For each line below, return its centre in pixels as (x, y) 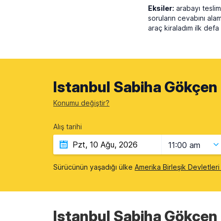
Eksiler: (161, 8)
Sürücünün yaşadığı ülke (94, 167)
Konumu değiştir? (81, 103)
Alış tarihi (68, 127)
